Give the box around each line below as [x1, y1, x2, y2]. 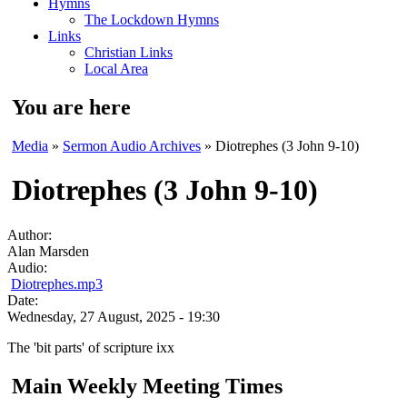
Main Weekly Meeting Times [12, 373, 283, 398]
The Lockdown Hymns [84, 12, 219, 27]
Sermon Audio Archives [63, 137, 201, 154]
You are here [12, 94, 131, 119]
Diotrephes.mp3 [11, 275, 103, 292]
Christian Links [84, 45, 173, 60]
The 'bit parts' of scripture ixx [7, 339, 174, 355]
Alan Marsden [7, 243, 89, 259]
